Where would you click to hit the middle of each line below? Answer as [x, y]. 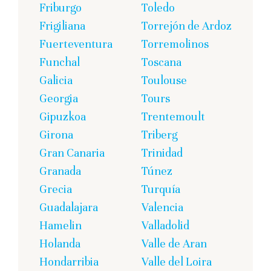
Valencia [162, 207]
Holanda [60, 243]
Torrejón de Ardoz [187, 25]
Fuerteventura [76, 44]
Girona [56, 134]
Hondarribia [69, 261]
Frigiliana [62, 25]
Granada [60, 171]
